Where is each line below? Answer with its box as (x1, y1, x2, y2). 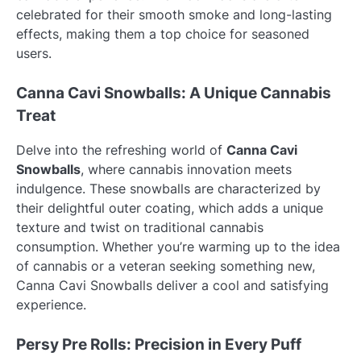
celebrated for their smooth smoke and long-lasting (16, 6, 332, 23)
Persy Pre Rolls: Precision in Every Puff (16, 335, 301, 355)
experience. (16, 297, 86, 313)
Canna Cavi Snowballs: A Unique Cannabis (16, 84, 331, 103)
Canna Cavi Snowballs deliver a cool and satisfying (16, 277, 329, 294)
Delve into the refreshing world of (16, 142, 226, 159)
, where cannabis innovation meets (81, 161, 292, 178)
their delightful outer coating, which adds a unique (16, 200, 323, 217)
